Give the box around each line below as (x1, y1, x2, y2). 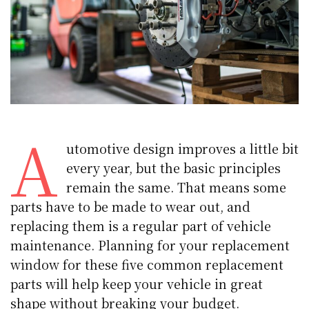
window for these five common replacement (10, 255, 284, 274)
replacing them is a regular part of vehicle (10, 217, 272, 235)
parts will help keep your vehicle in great (10, 275, 263, 293)
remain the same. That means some (66, 178, 286, 197)
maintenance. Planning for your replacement (10, 236, 290, 255)
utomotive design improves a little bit (66, 139, 299, 158)
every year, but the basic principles (66, 159, 281, 177)
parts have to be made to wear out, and (10, 197, 251, 216)
